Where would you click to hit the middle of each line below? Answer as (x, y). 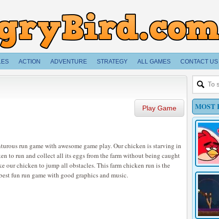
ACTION (30, 62)
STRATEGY (112, 62)
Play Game (159, 108)
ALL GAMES (154, 62)
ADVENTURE (69, 62)
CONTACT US (199, 62)
